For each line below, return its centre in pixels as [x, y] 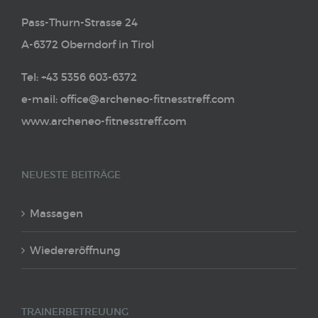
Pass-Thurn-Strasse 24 [79, 23]
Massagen [56, 214]
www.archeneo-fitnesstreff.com [104, 121]
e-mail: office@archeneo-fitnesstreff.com [128, 99]
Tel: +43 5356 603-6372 [79, 77]
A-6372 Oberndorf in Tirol [88, 45]
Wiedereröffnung [75, 251]
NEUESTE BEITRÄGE [71, 175]
